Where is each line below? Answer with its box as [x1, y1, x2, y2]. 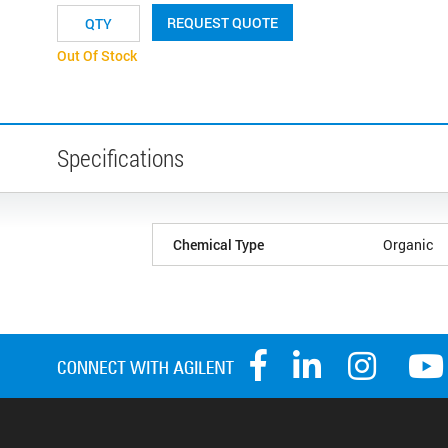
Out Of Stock [57, 45, 137, 65]
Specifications [57, 141, 184, 174]
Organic [383, 234, 433, 254]
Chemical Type [173, 234, 264, 254]
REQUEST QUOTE [167, 12, 278, 32]
